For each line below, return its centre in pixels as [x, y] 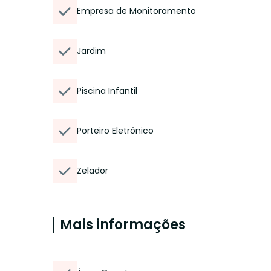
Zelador [93, 171]
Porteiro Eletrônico [115, 131]
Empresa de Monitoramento [136, 11]
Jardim [91, 51]
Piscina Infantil [107, 91]
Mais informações [123, 225]
